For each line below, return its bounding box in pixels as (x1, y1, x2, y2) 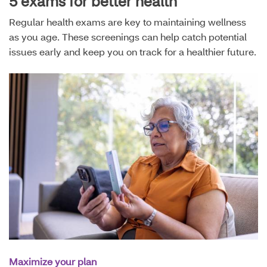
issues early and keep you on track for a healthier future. (9, 45, 256, 58)
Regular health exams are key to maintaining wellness (9, 15, 246, 28)
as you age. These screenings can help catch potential (9, 30, 247, 43)
